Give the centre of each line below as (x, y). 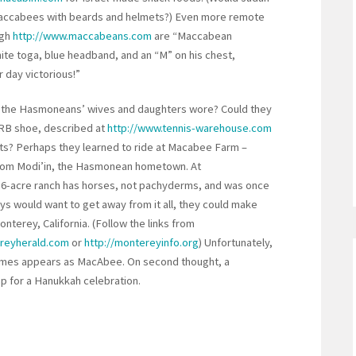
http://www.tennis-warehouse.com (190, 128)
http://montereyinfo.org (140, 243)
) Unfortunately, (236, 243)
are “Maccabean (192, 36)
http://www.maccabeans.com (81, 36)
